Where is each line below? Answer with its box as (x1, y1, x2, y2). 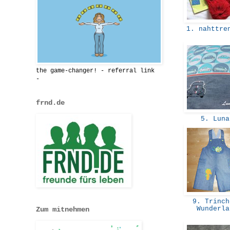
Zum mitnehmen (36, 205, 89, 214)
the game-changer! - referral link (36, 67, 155, 74)
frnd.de (36, 98, 65, 107)
